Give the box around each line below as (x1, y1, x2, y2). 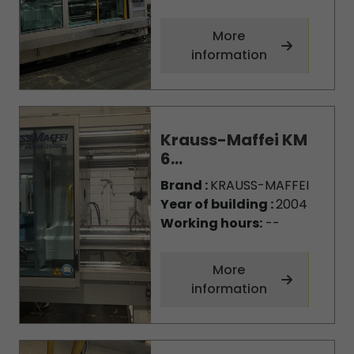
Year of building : (160, 195, 276, 213)
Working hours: (160, 214, 262, 232)
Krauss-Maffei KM (160, 129, 307, 151)
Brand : (160, 176, 210, 194)
